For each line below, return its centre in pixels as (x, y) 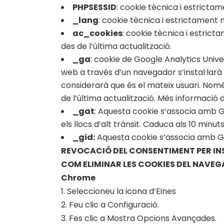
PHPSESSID (94, 7)
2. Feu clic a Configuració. (110, 205)
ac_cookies (97, 33)
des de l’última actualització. (116, 46)
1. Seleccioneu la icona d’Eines (118, 191)
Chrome (78, 178)
